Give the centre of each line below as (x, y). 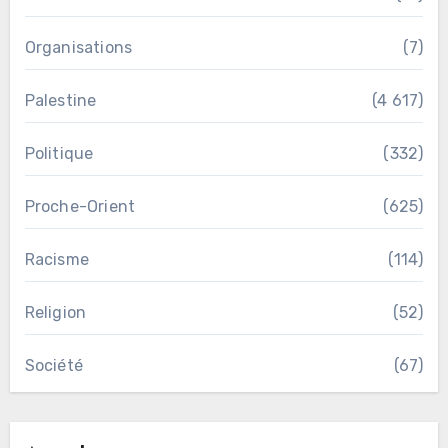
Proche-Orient (80, 206)
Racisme (56, 259)
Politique (59, 153)
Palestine (60, 100)
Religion (55, 312)
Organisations (78, 47)
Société (53, 365)
